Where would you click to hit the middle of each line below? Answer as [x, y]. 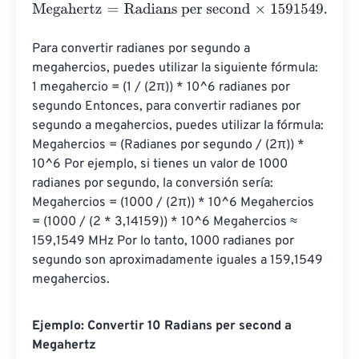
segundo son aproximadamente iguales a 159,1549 [179, 260]
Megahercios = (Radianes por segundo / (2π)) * [170, 145]
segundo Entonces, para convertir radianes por [168, 107]
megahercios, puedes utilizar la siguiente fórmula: [177, 68]
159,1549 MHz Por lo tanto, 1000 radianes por [165, 241]
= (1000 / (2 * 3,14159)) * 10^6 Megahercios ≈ [166, 222]
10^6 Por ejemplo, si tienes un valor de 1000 [161, 164]
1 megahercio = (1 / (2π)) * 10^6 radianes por [163, 87]
